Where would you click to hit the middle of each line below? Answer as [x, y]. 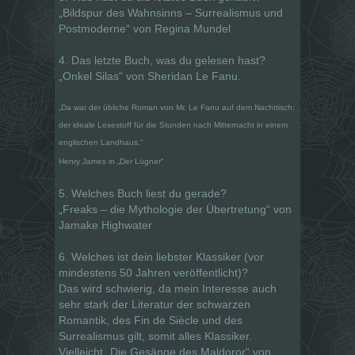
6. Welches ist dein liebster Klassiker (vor [161, 256]
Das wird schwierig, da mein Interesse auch [168, 288]
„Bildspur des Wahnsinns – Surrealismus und [171, 12]
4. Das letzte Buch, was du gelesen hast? [162, 60]
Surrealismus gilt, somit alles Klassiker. [155, 336]
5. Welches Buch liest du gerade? [143, 193]
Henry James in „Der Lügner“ [111, 161]
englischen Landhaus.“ [101, 142]
